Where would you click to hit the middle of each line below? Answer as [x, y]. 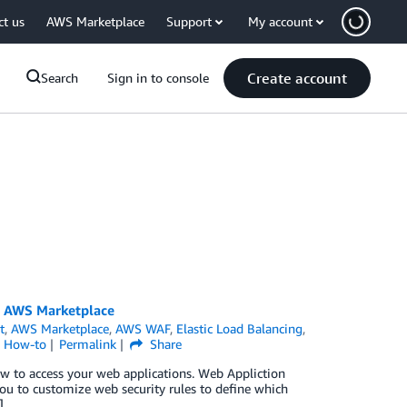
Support [189, 21]
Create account [297, 78]
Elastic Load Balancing [240, 328]
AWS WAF [143, 328]
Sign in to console [158, 78]
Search [60, 78]
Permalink [88, 344]
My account [280, 21]
